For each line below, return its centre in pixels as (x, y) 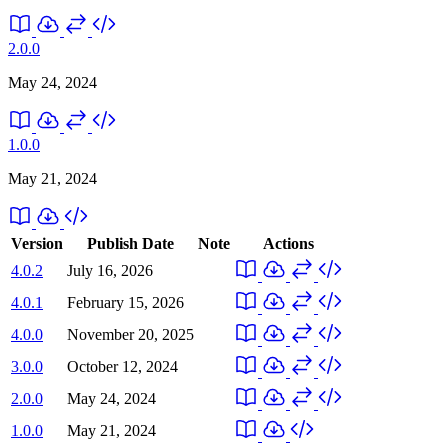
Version (37, 243)
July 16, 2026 (110, 270)
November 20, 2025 (130, 334)
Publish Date (130, 243)
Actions (288, 243)
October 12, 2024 (122, 366)
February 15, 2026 (125, 302)
